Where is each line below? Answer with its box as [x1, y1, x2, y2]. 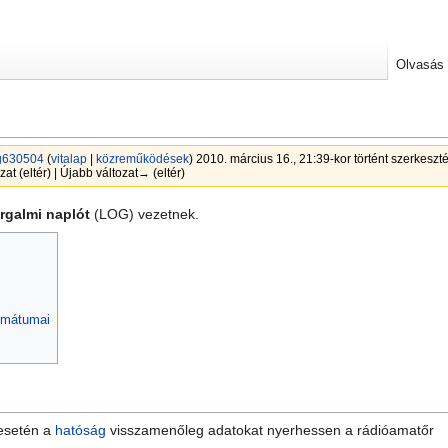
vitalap [50, 152, 87, 166]
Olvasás [396, 57, 445, 73]
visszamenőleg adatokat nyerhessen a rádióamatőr [106, 421, 435, 438]
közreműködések [95, 152, 189, 166]
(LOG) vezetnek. [90, 206, 199, 223]
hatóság [55, 421, 107, 438]
